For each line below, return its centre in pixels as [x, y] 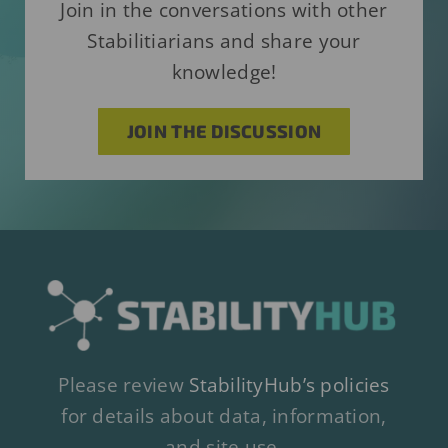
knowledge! [224, 72]
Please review [124, 384]
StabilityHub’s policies [289, 384]
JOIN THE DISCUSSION [224, 131]
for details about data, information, [224, 415]
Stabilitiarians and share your [224, 41]
